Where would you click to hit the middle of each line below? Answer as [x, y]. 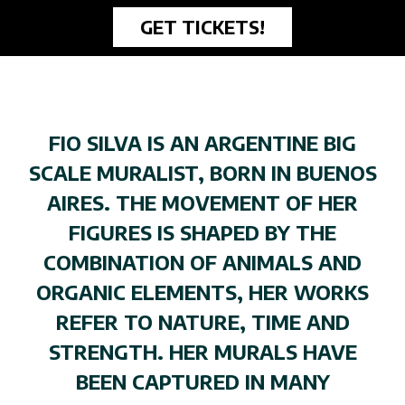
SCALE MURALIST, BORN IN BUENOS [202, 173]
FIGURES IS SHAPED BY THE [202, 233]
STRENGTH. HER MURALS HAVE [202, 352]
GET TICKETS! [202, 27]
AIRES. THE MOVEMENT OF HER [202, 203]
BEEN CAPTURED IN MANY [202, 382]
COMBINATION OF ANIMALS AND [202, 263]
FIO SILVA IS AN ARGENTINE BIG [202, 143]
